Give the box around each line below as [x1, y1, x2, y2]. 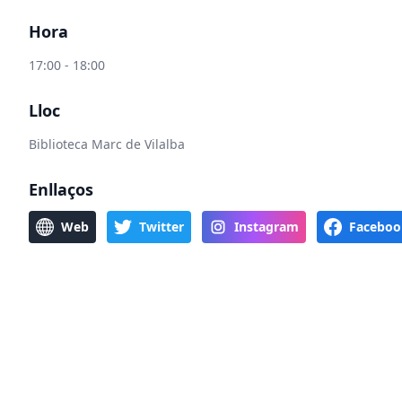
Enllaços [29, 179, 93, 200]
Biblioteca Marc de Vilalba [29, 135, 185, 153]
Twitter [139, 218, 184, 235]
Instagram [234, 218, 299, 235]
